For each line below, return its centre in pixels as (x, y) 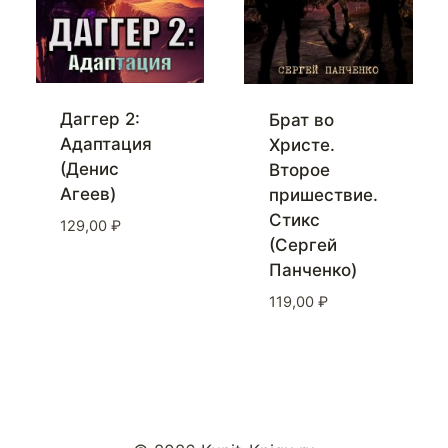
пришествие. (323, 195)
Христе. (301, 145)
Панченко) (312, 270)
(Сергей (302, 245)
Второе (299, 170)
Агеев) (88, 194)
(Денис (89, 169)
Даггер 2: (100, 119)
